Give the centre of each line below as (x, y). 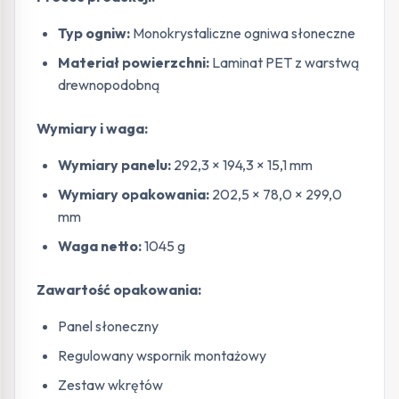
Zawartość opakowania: (119, 289)
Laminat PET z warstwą (284, 62)
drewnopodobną (109, 85)
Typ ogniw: (94, 33)
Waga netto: (100, 246)
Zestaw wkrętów (110, 385)
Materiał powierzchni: (134, 62)
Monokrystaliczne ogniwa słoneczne (243, 33)
